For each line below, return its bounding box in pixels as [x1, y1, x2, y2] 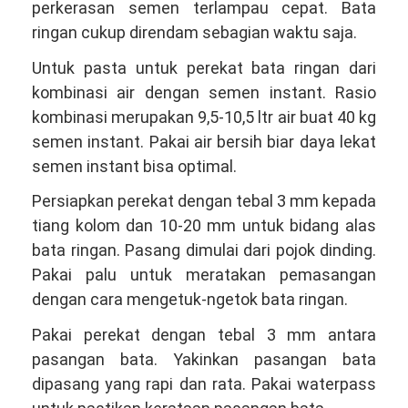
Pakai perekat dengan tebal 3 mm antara [32, 324, 376, 344]
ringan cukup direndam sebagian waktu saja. [32, 23, 357, 42]
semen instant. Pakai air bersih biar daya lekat [32, 131, 376, 151]
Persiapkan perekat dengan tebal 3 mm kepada [32, 191, 376, 210]
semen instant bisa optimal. [32, 156, 237, 176]
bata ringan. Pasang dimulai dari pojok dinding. [32, 240, 376, 260]
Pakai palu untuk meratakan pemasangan [32, 265, 376, 284]
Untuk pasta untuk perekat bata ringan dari [32, 57, 376, 77]
